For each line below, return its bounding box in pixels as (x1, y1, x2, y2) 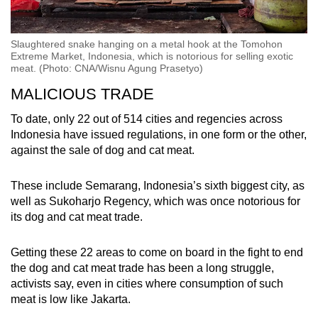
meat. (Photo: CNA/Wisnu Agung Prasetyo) (11, 62, 203, 75)
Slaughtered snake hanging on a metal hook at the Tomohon (11, 38, 283, 50)
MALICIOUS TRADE (11, 85, 154, 104)
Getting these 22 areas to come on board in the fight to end (11, 246, 303, 259)
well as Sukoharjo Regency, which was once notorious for (11, 195, 300, 208)
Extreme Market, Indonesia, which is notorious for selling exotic (11, 50, 293, 62)
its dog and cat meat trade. (11, 211, 146, 224)
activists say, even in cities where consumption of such (11, 278, 283, 290)
